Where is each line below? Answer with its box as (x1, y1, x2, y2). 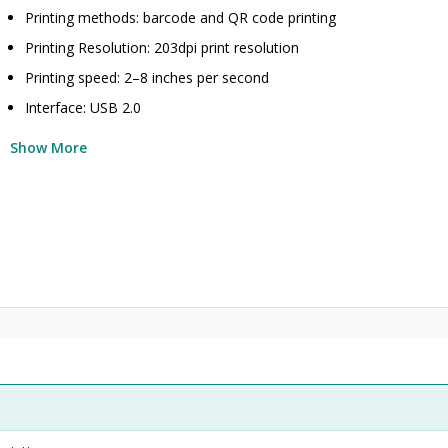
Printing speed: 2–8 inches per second (25, 68, 270, 87)
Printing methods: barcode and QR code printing (25, 8, 337, 27)
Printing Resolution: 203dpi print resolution (25, 38, 300, 57)
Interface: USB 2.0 (25, 98, 142, 117)
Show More (10, 138, 88, 157)
